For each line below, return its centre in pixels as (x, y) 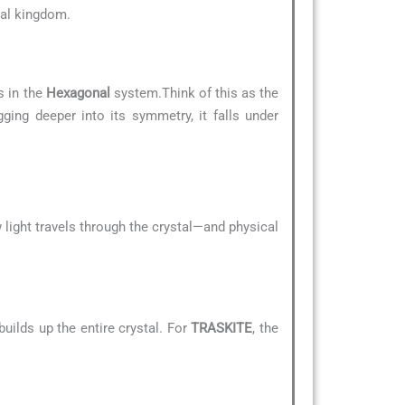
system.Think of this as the (194, 94)
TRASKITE (222, 328)
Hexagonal (78, 94)
